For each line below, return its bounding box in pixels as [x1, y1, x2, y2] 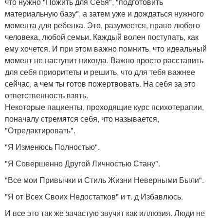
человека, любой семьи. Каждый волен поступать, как [5, 31, 199, 42]
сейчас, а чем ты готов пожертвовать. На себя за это [5, 77, 196, 89]
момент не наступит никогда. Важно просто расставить [5, 54, 203, 66]
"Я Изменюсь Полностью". [5, 141, 100, 152]
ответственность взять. [5, 89, 88, 101]
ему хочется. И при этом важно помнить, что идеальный [5, 42, 207, 54]
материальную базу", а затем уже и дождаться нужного [5, 7, 204, 19]
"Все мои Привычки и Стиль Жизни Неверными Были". [5, 174, 204, 185]
